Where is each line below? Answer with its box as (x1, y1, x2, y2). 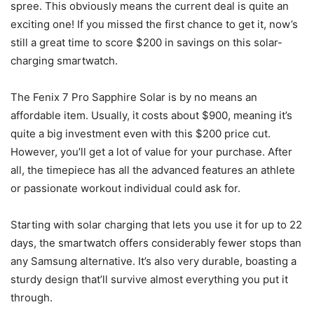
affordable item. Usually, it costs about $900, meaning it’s (11, 108, 292, 122)
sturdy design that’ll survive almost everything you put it (11, 272, 288, 286)
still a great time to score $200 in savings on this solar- (11, 35, 282, 49)
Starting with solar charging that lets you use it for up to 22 (11, 217, 302, 231)
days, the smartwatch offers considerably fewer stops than (11, 235, 301, 250)
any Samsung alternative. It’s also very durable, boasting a (11, 254, 296, 268)
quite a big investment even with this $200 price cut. (11, 126, 271, 140)
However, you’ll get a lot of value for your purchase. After (11, 144, 292, 158)
